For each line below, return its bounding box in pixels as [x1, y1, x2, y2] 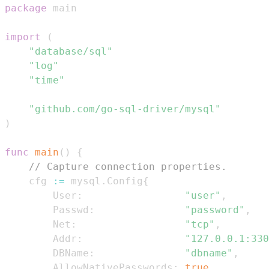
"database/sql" [29, 46, 113, 58]
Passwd [5, 204, 89, 216]
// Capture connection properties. [29, 161, 227, 173]
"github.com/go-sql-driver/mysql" [29, 103, 221, 115]
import [5, 31, 41, 43]
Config [107, 175, 143, 187]
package [5, 2, 47, 14]
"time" [29, 74, 65, 86]
